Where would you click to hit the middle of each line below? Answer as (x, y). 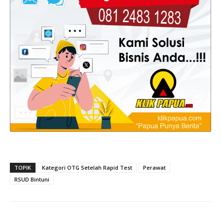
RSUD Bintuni (32, 180)
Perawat (154, 168)
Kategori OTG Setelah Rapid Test (87, 168)
